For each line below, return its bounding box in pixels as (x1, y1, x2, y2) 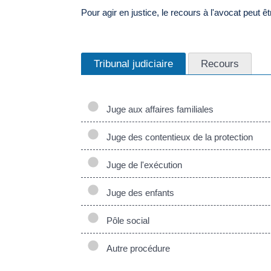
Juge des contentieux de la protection (102, 132, 253, 143)
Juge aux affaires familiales (102, 104, 214, 115)
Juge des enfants (102, 188, 175, 198)
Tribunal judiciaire (94, 57, 174, 70)
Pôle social (102, 215, 150, 226)
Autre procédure (102, 243, 171, 254)
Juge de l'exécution (102, 160, 183, 171)
